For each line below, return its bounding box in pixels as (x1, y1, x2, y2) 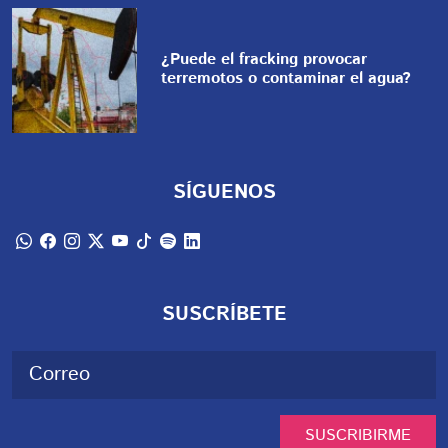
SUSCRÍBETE (161, 300, 287, 330)
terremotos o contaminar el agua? (161, 66, 412, 90)
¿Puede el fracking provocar (161, 47, 368, 71)
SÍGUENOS (172, 178, 276, 208)
